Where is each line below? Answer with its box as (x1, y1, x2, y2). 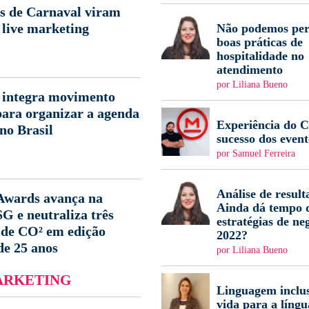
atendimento (217, 63, 283, 77)
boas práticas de (217, 35, 303, 49)
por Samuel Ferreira (217, 148, 295, 159)
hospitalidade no (217, 49, 304, 63)
